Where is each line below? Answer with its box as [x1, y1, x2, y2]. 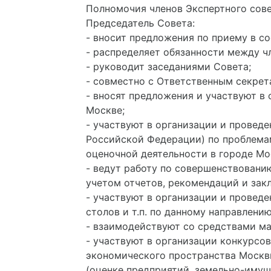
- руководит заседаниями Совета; [86, 60, 251, 73]
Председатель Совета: [86, 17, 195, 29]
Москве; [86, 104, 125, 116]
